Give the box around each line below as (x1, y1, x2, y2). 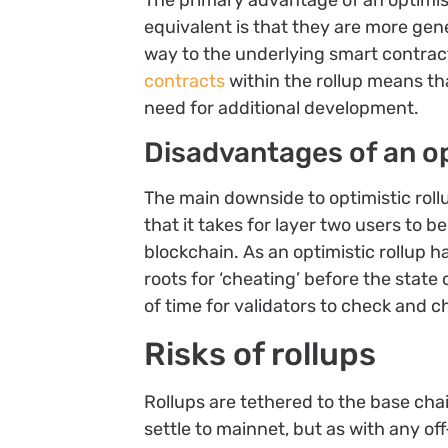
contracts (144, 70, 226, 93)
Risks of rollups (144, 334, 377, 373)
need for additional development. (144, 97, 420, 120)
